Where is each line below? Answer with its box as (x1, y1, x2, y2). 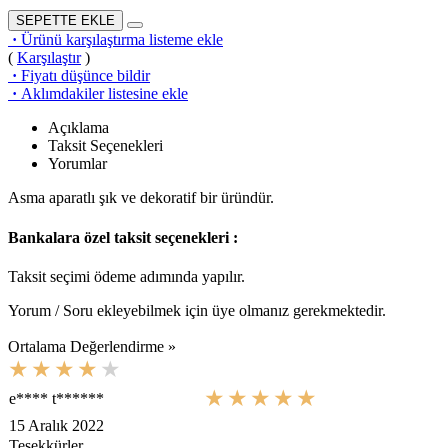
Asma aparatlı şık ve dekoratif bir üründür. (8, 189, 274, 207)
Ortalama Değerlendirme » (8, 337, 176, 355)
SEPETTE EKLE (16, 13, 115, 29)
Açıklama (48, 119, 109, 137)
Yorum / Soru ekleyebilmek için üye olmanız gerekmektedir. (8, 301, 386, 319)
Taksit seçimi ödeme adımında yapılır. (8, 267, 245, 285)
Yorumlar (48, 155, 107, 173)
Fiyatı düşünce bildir (21, 67, 150, 85)
